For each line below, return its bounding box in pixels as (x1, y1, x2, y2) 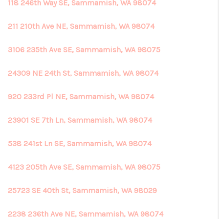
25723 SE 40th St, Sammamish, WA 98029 (8, 186, 157, 195)
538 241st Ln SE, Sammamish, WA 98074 (8, 139, 152, 148)
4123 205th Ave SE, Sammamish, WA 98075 (8, 162, 160, 172)
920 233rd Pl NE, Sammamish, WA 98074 (8, 92, 154, 101)
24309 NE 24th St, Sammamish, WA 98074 (8, 68, 158, 78)
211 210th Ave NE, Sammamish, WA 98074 (8, 22, 154, 31)
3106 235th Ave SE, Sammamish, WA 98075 (8, 45, 160, 54)
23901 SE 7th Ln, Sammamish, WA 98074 (8, 115, 152, 125)
